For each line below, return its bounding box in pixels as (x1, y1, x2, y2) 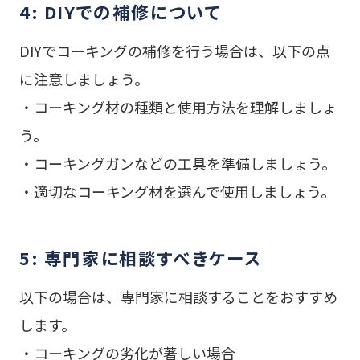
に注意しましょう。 (18, 67, 149, 89)
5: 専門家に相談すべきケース (18, 244, 263, 270)
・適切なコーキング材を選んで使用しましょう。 (18, 180, 335, 202)
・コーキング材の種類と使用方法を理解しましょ (18, 96, 337, 117)
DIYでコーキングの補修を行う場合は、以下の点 (18, 39, 330, 61)
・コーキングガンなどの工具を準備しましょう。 (18, 152, 336, 174)
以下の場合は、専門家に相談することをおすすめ (18, 286, 337, 308)
